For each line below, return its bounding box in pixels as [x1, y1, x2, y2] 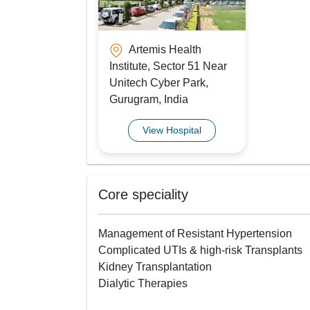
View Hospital [143, 124, 202, 136]
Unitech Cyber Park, [109, 76, 208, 89]
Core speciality [98, 186, 188, 202]
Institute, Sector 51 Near [109, 60, 227, 72]
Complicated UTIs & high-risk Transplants [98, 244, 302, 256]
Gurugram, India [109, 93, 188, 105]
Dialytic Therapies [98, 277, 188, 289]
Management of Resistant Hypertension [98, 227, 292, 239]
